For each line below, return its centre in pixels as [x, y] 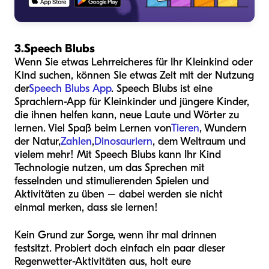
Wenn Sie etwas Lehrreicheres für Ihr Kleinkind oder [134, 62]
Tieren [185, 128]
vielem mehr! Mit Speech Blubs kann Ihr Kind [118, 154]
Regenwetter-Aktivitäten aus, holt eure [103, 261]
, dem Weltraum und [199, 141]
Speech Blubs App [70, 88]
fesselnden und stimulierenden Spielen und [112, 181]
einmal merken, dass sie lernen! [86, 207]
